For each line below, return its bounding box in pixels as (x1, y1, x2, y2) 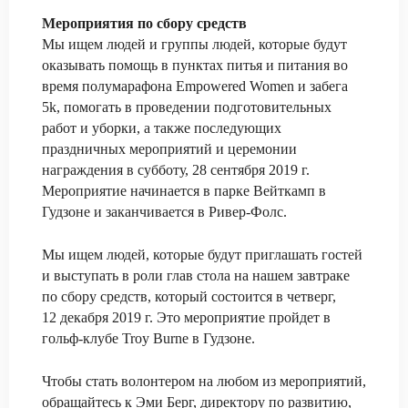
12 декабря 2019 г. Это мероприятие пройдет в (42, 310, 331, 325)
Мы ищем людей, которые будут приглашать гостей (42, 247, 362, 262)
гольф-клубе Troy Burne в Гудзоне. (42, 331, 255, 346)
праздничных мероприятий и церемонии (42, 141, 297, 157)
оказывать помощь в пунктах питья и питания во (42, 57, 348, 73)
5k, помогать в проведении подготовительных (42, 99, 331, 115)
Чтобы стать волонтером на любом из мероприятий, (42, 373, 366, 389)
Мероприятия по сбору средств (42, 15, 247, 31)
